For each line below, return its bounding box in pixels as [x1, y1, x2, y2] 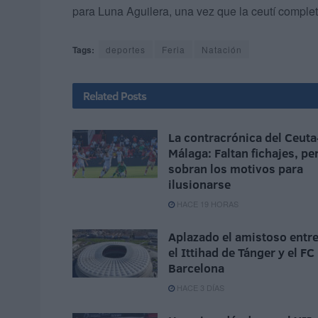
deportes [106, 43, 146, 56]
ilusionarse [168, 176, 231, 193]
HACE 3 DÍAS [175, 282, 224, 294]
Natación [202, 43, 242, 56]
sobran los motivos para [168, 160, 303, 177]
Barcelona [168, 260, 224, 277]
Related [83, 88, 119, 104]
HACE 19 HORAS [175, 198, 238, 210]
